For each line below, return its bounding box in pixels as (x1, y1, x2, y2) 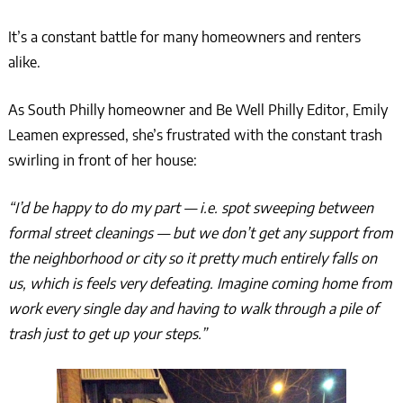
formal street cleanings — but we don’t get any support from (7, 224, 393, 243)
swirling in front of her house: (7, 151, 197, 170)
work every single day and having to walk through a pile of (7, 300, 379, 318)
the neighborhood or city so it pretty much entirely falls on (7, 249, 377, 268)
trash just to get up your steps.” (7, 325, 207, 344)
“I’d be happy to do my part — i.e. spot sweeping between (7, 199, 373, 218)
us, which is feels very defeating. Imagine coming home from (7, 274, 392, 293)
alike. (7, 53, 40, 72)
